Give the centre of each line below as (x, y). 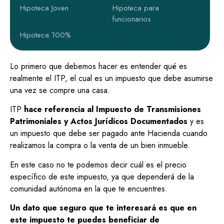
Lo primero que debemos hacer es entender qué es (98, 66)
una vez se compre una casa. (60, 90)
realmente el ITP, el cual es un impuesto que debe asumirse (111, 78)
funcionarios (131, 19)
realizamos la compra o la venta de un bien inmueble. (100, 145)
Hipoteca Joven (44, 8)
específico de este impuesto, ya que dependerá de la (102, 176)
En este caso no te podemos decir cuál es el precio (98, 164)
